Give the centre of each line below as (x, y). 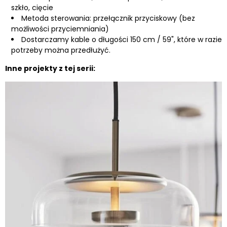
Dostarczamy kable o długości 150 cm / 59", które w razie (122, 39)
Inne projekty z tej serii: (50, 68)
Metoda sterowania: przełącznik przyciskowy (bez (108, 18)
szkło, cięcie (32, 7)
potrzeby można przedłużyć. (61, 50)
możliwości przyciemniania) (60, 29)
